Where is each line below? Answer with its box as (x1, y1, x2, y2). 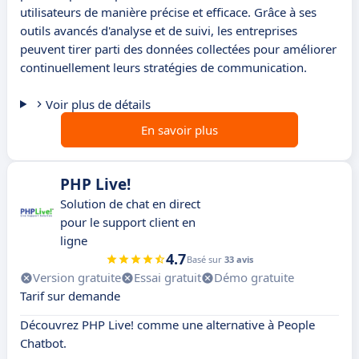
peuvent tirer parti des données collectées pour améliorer (20, 41, 337, 58)
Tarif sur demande (20, 288, 120, 305)
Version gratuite (33, 269, 121, 286)
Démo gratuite (214, 269, 294, 286)
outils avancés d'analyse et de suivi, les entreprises (20, 22, 297, 39)
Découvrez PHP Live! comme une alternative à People (20, 317, 315, 333)
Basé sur (187, 253, 224, 266)
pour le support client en (60, 214, 196, 231)
